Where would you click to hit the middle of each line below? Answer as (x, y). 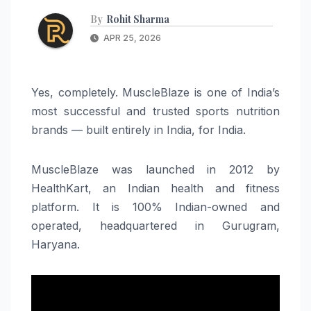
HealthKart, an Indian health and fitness (155, 188)
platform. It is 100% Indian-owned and (155, 207)
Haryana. (56, 244)
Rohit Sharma (138, 19)
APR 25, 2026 (131, 37)
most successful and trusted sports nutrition (155, 111)
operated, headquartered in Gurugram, (155, 225)
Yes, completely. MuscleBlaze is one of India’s (155, 92)
